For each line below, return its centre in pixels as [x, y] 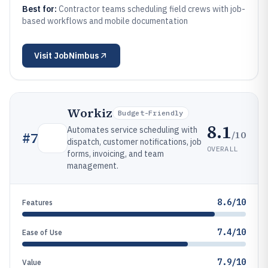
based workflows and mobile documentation [105, 21]
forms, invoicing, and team [115, 154]
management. [93, 166]
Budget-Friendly [151, 113]
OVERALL [223, 148]
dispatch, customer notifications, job [134, 142]
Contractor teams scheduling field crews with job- [152, 9]
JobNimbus [76, 56]
